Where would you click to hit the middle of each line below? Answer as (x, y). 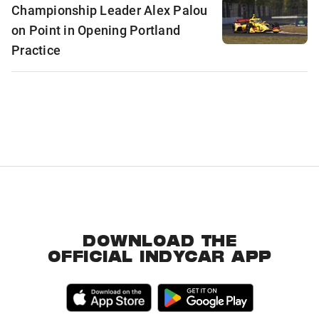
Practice (36, 49)
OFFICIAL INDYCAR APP (159, 258)
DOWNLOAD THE (159, 242)
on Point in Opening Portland (96, 30)
